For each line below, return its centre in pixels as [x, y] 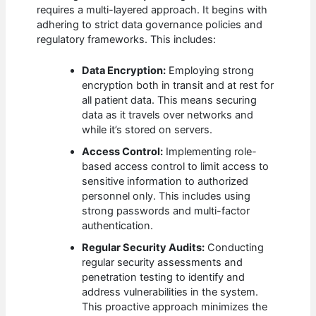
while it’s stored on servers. [147, 129]
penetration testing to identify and [164, 277]
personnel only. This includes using [166, 196]
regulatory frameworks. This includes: [127, 39]
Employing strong [210, 70]
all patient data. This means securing [170, 100]
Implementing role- [210, 151]
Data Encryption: [124, 70]
